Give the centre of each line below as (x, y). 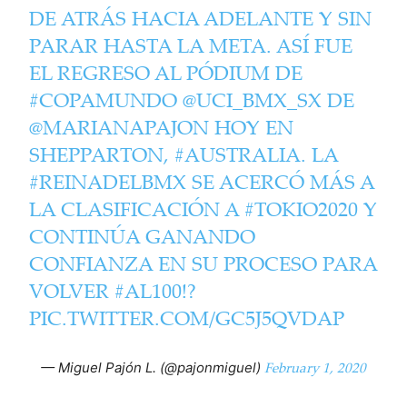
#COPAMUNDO (104, 99)
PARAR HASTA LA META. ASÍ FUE (191, 45)
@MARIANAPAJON (119, 127)
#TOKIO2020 (302, 208)
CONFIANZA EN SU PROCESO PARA (203, 263)
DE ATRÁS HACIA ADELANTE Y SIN (201, 18)
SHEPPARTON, (102, 154)
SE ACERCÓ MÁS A (281, 181)
